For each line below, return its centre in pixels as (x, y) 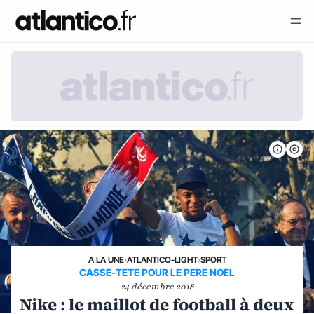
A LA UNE (106, 260)
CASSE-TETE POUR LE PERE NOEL (157, 272)
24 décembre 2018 (157, 287)
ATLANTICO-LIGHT (162, 260)
